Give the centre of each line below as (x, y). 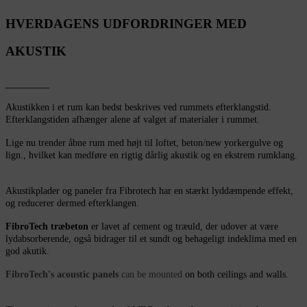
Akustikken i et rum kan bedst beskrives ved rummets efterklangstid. (138, 108)
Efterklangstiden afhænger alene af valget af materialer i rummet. (133, 120)
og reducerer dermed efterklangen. (72, 204)
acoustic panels (88, 275)
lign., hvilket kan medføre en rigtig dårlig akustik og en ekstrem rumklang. (151, 156)
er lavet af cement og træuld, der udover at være (183, 227)
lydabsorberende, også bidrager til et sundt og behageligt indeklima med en (151, 239)
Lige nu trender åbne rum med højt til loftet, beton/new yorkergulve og (144, 143)
